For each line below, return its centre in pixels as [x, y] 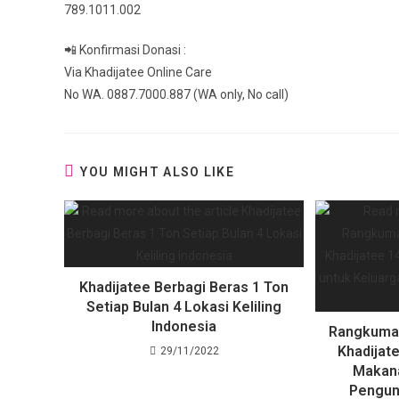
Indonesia [184, 327]
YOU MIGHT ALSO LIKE [158, 172]
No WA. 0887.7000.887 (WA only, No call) [176, 95]
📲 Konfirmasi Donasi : [125, 50]
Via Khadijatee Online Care [138, 73]
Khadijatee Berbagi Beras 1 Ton [184, 288]
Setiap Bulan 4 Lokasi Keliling [184, 307]
